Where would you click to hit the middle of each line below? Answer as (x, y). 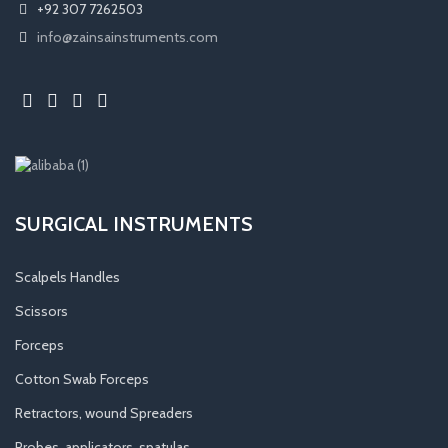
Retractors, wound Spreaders (104, 413)
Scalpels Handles (67, 277)
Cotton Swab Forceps (82, 379)
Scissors (41, 311)
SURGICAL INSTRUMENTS (134, 224)
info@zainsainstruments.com (127, 37)
